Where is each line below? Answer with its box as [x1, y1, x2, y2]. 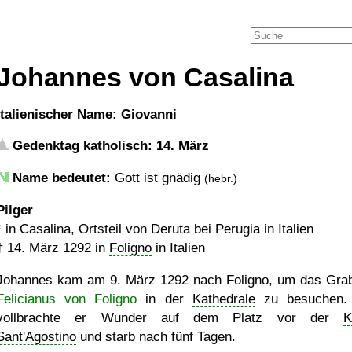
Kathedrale [192, 291, 255, 306]
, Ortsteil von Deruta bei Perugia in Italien [71, 222, 313, 236]
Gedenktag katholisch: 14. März [9, 138, 209, 153]
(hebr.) [204, 172, 237, 185]
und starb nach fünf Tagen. [76, 329, 236, 344]
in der [137, 291, 192, 306]
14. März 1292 [7, 240, 91, 255]
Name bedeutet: [13, 170, 111, 185]
